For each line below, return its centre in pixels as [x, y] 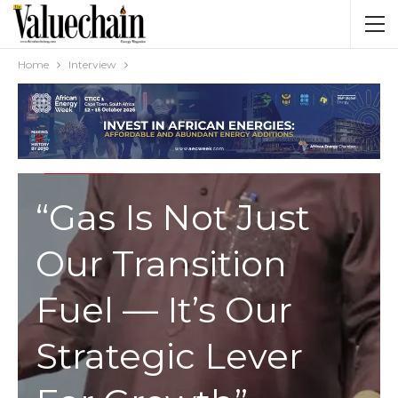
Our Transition [161, 263]
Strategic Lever [169, 355]
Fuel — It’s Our [164, 309]
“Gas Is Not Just [173, 217]
